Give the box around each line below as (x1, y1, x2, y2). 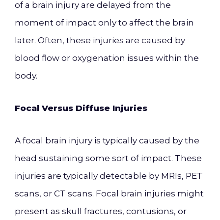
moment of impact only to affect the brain (15, 18, 194, 27)
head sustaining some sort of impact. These (15, 153, 202, 163)
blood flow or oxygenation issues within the (15, 53, 199, 63)
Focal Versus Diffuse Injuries (15, 103, 147, 113)
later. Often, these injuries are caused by (15, 35, 185, 45)
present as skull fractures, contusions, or (15, 206, 187, 216)
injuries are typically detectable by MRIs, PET (15, 171, 203, 181)
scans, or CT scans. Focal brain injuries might (15, 189, 204, 198)
